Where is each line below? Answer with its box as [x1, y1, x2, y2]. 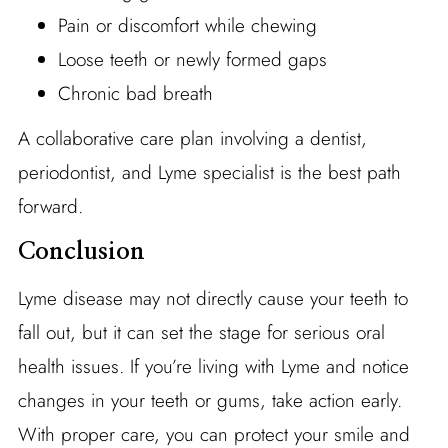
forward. [17, 192, 83, 220]
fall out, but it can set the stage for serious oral [17, 318, 385, 346]
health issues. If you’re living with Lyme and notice [17, 352, 409, 380]
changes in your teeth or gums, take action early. [17, 386, 402, 414]
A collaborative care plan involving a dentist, [17, 124, 367, 152]
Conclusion [17, 239, 145, 264]
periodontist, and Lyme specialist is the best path [17, 158, 401, 186]
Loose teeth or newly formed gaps [57, 45, 327, 73]
